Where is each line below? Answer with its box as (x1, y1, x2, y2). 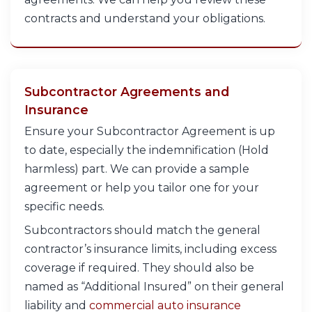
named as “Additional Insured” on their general (24, 280, 284, 294)
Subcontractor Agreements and (24, 84, 229, 99)
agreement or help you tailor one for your (24, 181, 259, 195)
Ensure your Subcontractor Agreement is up (24, 125, 275, 139)
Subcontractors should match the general (24, 224, 260, 237)
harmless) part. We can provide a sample (24, 162, 249, 176)
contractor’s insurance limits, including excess (24, 242, 276, 256)
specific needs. (24, 200, 104, 214)
